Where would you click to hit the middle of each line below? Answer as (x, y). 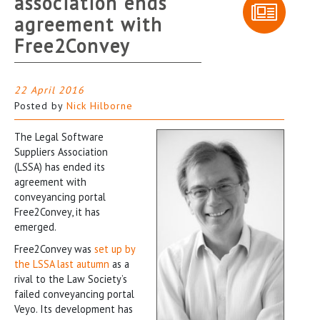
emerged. (35, 226)
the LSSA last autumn (62, 264)
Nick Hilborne (100, 105)
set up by (113, 249)
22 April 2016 (49, 90)
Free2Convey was (53, 249)
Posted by (40, 105)
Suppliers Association (61, 151)
